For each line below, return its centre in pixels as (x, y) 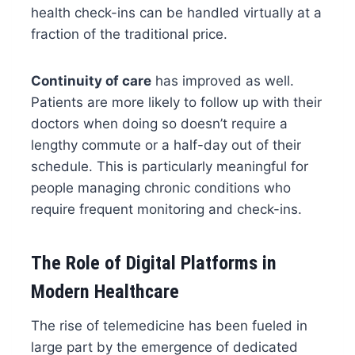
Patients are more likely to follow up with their (176, 102)
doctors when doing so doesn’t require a (159, 123)
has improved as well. (222, 80)
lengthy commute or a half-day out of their (166, 145)
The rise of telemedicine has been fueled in (169, 325)
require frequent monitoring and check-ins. (166, 209)
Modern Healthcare (105, 291)
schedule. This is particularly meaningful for (169, 166)
